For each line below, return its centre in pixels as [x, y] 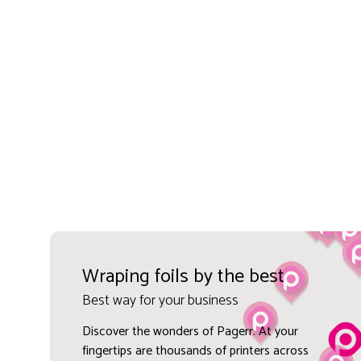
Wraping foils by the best [183, 276]
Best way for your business [160, 300]
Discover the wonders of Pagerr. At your [190, 331]
